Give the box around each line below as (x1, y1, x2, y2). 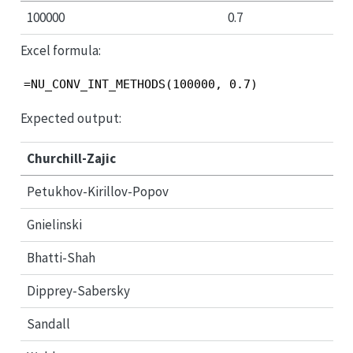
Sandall (27, 314, 70, 333)
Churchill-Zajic (27, 149, 116, 167)
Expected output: (20, 109, 121, 127)
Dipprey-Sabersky (27, 281, 130, 299)
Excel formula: (20, 42, 101, 60)
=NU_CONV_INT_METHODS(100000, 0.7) (23, 77, 258, 92)
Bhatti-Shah (27, 248, 95, 266)
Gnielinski (27, 215, 82, 233)
